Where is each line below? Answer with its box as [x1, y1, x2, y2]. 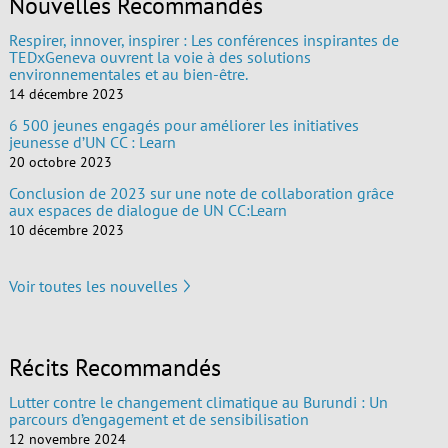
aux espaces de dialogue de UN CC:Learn [8, 199, 287, 220]
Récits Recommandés [8, 351, 221, 383]
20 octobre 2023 [8, 152, 112, 171]
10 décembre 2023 [8, 220, 124, 239]
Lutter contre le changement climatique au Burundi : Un [8, 391, 388, 412]
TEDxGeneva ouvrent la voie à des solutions [8, 46, 311, 67]
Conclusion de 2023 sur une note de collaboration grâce [8, 182, 394, 203]
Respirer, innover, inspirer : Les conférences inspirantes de [8, 29, 399, 50]
